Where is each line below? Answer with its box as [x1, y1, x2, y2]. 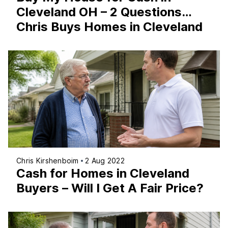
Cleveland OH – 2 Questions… [16, 4, 191, 19]
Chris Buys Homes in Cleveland [16, 19, 203, 34]
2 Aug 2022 [85, 156, 125, 165]
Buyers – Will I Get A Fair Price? [16, 181, 204, 196]
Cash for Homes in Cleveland [16, 166, 189, 181]
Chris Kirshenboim [16, 156, 79, 165]
